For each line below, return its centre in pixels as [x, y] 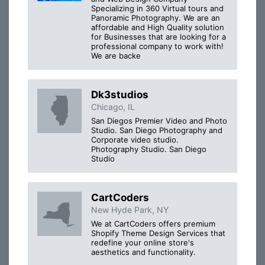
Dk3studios [120, 94]
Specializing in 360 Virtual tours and [157, 8]
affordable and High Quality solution [158, 27]
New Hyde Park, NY [130, 209]
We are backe [116, 55]
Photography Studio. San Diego [149, 149]
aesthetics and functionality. [143, 252]
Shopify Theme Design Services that [158, 233]
